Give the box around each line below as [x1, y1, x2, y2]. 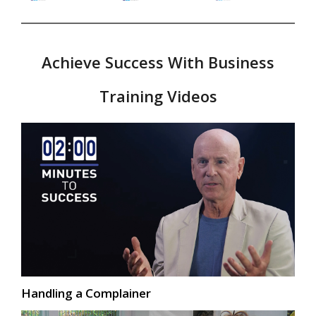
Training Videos [99, 85, 217, 107]
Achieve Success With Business [42, 51, 274, 73]
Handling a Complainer [21, 285, 151, 302]
